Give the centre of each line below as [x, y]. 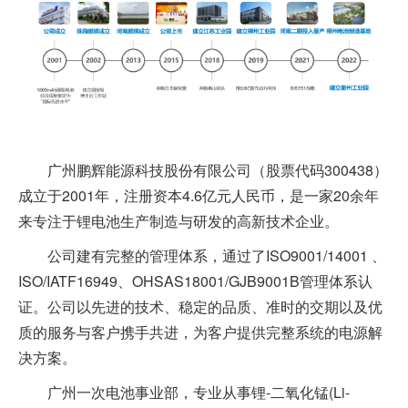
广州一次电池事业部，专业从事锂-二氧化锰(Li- [199, 392]
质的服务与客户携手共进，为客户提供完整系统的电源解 [200, 331]
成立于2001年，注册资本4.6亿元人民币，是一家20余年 [199, 195]
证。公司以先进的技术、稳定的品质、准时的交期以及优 [200, 306]
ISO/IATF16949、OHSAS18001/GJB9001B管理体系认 [195, 280]
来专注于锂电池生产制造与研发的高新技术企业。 [178, 220]
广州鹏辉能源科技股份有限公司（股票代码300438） [218, 169]
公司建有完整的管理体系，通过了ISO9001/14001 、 [217, 255]
